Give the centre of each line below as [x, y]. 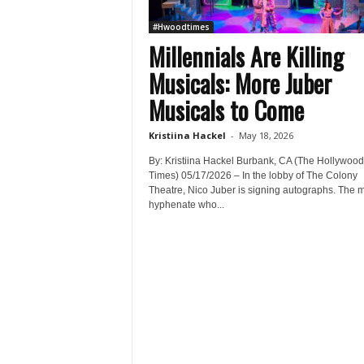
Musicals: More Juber [240, 83]
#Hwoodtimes [181, 27]
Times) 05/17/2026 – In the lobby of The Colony [253, 175]
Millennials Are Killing [246, 56]
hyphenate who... [186, 205]
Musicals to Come [226, 110]
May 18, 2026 [266, 135]
